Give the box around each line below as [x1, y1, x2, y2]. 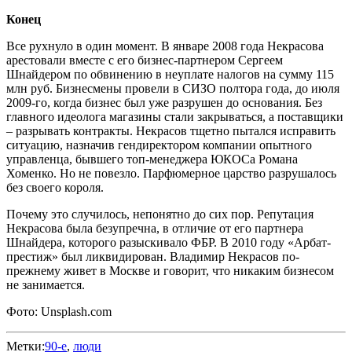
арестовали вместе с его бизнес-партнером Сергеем [6, 53, 283, 67]
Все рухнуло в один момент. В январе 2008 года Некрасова [6, 38, 324, 53]
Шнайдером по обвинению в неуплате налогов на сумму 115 [6, 67, 334, 81]
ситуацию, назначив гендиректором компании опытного [6, 137, 312, 152]
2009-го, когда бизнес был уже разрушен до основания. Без [6, 95, 322, 109]
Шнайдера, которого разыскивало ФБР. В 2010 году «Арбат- [6, 235, 331, 249]
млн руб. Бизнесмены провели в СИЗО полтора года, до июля [6, 81, 339, 95]
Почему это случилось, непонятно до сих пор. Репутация [6, 207, 313, 221]
